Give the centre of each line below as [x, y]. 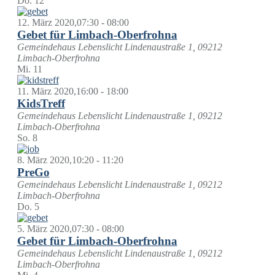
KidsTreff [41, 103]
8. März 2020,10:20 [55, 160]
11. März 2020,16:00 [57, 91]
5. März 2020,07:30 [55, 228]
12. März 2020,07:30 [58, 22]
